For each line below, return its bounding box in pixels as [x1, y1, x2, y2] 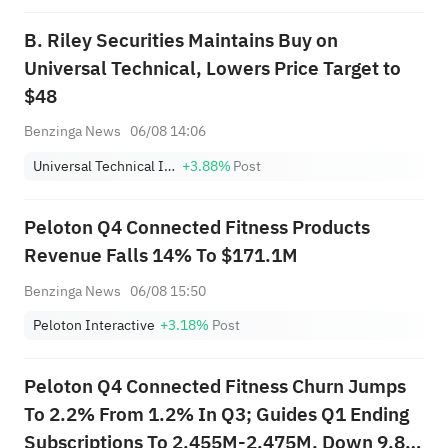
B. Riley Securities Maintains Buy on [23, 25, 338, 55]
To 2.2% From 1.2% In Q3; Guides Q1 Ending [23, 400, 409, 430]
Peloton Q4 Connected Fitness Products [23, 213, 370, 242]
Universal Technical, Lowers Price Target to [23, 53, 401, 83]
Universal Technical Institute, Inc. [164, 155, 176, 178]
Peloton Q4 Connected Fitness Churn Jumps [23, 372, 406, 402]
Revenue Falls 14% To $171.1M [23, 241, 298, 270]
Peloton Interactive [33, 314, 156, 337]
